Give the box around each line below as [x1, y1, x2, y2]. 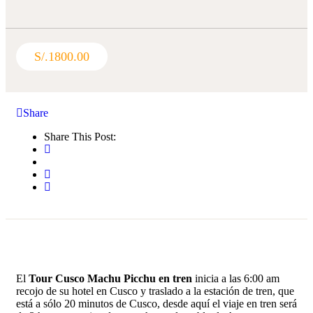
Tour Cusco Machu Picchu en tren [29, 272, 192, 284]
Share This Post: [44, 131, 116, 143]
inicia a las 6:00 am [192, 272, 279, 284]
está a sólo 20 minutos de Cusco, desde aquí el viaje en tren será [16, 298, 297, 310]
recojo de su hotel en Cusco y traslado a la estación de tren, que [16, 285, 294, 297]
